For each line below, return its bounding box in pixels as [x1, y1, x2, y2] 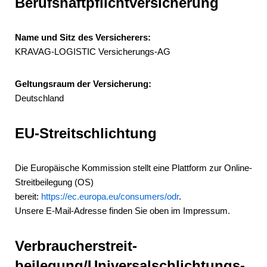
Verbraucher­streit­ [15, 238, 137, 254]
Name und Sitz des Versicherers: [15, 32, 151, 42]
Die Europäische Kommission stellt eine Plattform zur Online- [15, 163, 252, 173]
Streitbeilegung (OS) [15, 177, 94, 187]
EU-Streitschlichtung [15, 125, 157, 141]
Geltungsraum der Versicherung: [15, 79, 151, 89]
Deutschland [15, 93, 64, 103]
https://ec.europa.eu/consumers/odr [41, 191, 179, 201]
